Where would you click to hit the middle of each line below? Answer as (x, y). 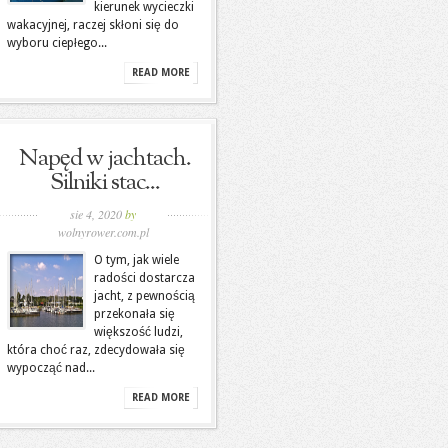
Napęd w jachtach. (105, 159)
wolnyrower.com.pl (103, 232)
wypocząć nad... (51, 368)
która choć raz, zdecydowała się (96, 350)
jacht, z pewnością (144, 296)
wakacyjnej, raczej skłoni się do (93, 25)
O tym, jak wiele (136, 260)
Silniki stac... (105, 183)
